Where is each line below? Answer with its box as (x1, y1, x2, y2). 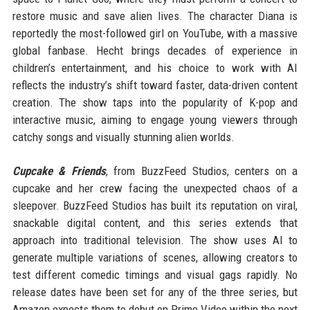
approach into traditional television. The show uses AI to (12, 232, 298, 247)
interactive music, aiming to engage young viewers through (12, 112, 298, 127)
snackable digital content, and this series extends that (12, 215, 298, 230)
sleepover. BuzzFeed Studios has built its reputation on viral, (12, 198, 298, 212)
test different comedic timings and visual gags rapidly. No (12, 267, 298, 282)
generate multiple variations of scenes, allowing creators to (12, 250, 298, 264)
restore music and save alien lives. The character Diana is (12, 8, 298, 23)
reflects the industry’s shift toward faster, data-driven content (12, 77, 298, 92)
